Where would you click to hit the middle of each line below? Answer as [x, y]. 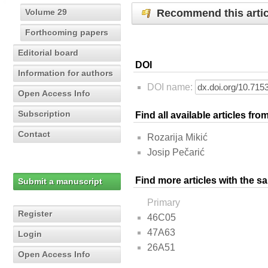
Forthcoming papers [67, 32]
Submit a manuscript [60, 181]
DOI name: [171, 87]
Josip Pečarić [176, 153]
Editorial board [48, 53]
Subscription [44, 114]
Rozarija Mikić [177, 138]
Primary [164, 203]
